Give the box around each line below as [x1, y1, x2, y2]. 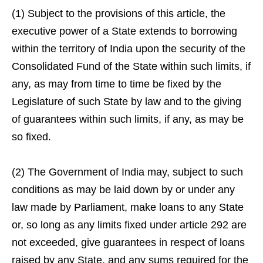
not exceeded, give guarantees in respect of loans [12, 237, 245, 248]
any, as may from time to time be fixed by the [12, 78, 221, 90]
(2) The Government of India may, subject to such [12, 166, 243, 178]
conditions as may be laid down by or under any [12, 184, 235, 195]
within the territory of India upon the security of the [12, 43, 245, 55]
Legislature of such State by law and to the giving [12, 96, 241, 107]
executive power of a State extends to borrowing [12, 25, 237, 37]
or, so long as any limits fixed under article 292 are [12, 219, 247, 231]
